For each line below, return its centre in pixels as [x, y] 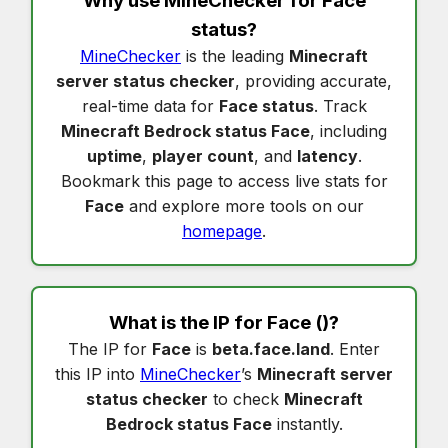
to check [245, 399]
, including [348, 131]
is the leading [235, 56]
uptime [114, 156]
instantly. [307, 424]
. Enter [355, 349]
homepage [222, 231]
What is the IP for [188, 323]
